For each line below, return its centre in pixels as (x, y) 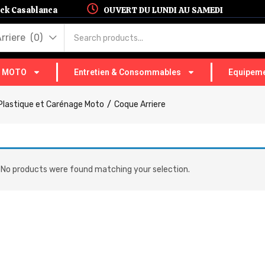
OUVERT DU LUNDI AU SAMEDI (164, 10)
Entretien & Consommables (127, 72)
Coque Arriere (140, 104)
